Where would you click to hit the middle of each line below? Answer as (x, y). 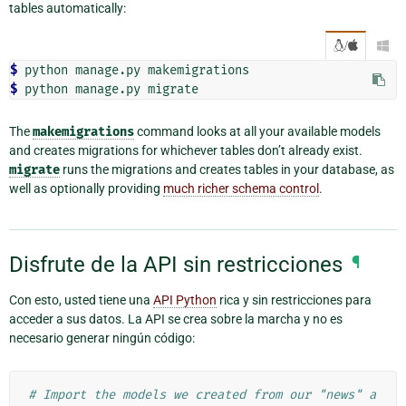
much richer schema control (241, 189)
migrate (34, 170)
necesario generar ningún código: (102, 338)
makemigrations (83, 132)
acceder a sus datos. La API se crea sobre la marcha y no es (176, 319)
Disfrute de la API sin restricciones (176, 264)
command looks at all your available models (257, 132)
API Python (185, 300)
